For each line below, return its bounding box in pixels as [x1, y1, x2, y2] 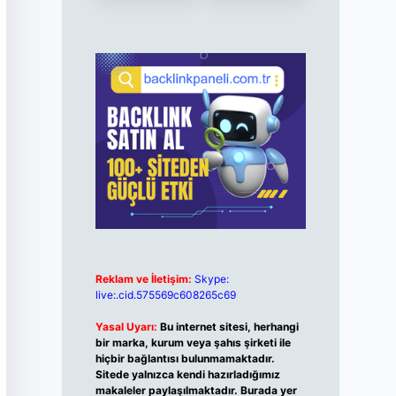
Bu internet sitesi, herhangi [159, 320, 299, 334]
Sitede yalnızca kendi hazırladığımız [95, 368, 280, 382]
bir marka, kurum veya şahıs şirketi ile [95, 336, 291, 350]
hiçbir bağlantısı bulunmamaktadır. [95, 352, 275, 366]
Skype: [194, 272, 229, 286]
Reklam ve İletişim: [95, 272, 192, 286]
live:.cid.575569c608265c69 [95, 288, 236, 302]
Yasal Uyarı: [95, 320, 157, 334]
